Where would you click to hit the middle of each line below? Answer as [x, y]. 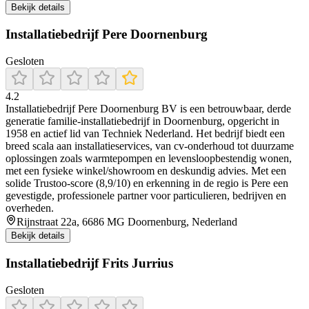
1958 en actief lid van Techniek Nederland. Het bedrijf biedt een [145, 134]
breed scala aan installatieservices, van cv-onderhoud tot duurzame [150, 146]
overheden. [30, 208]
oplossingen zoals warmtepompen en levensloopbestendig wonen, [149, 159]
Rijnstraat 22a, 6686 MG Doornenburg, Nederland [127, 222]
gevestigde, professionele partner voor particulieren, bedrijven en [146, 196]
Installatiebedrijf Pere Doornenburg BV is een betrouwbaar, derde [148, 109]
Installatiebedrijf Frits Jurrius [89, 263]
